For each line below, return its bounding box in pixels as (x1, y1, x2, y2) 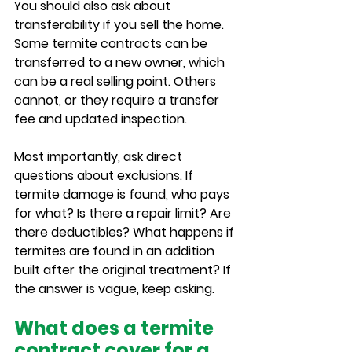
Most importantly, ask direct (14, 148, 185, 166)
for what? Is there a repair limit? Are (14, 204, 234, 222)
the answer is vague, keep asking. (14, 280, 214, 298)
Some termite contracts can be (14, 35, 211, 53)
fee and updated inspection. (14, 110, 187, 128)
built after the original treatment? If (14, 261, 234, 279)
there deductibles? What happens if (14, 223, 237, 241)
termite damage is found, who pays (14, 185, 233, 203)
